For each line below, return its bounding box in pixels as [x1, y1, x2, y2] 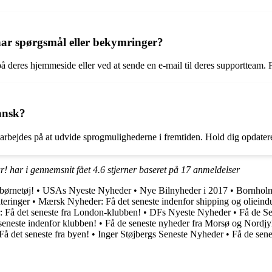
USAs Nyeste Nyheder [42, 185, 131, 195]
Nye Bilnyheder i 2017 [140, 185, 228, 195]
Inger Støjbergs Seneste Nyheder [98, 228, 223, 239]
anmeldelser [191, 164, 240, 175]
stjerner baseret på [105, 164, 181, 175]
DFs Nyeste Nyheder [149, 206, 231, 217]
